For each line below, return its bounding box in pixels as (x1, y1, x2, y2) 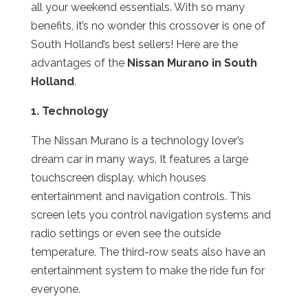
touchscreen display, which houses (30, 171, 206, 185)
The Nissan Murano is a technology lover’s (30, 134, 244, 148)
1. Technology (30, 104, 109, 118)
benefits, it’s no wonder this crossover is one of (30, 19, 265, 33)
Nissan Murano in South (126, 56, 257, 70)
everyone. (30, 283, 80, 296)
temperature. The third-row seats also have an (30, 245, 265, 259)
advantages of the (30, 56, 127, 70)
